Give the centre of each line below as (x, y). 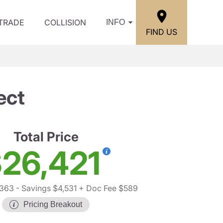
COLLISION (65, 22)
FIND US (162, 32)
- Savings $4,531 (45, 188)
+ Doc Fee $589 (107, 188)
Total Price (46, 137)
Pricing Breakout (53, 204)
